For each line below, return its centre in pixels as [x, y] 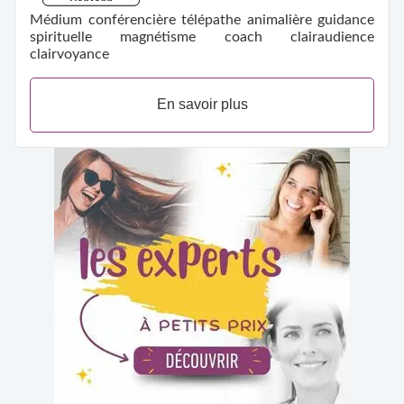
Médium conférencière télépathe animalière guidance [202, 19]
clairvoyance [69, 54]
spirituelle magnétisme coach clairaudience [202, 37]
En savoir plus [202, 105]
